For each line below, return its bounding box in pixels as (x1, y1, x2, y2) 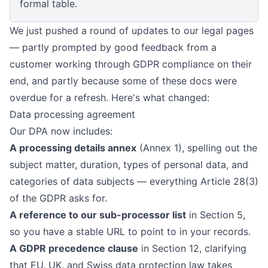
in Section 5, (186, 208, 245, 221)
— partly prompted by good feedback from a (10, 41, 217, 53)
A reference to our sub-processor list (10, 208, 186, 221)
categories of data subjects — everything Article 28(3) (10, 175, 258, 187)
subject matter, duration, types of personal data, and (10, 158, 248, 170)
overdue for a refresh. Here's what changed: (10, 91, 209, 103)
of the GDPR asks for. (10, 191, 107, 204)
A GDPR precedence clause (10, 242, 138, 254)
